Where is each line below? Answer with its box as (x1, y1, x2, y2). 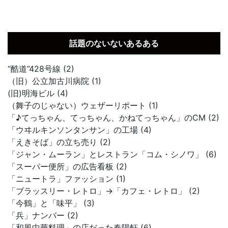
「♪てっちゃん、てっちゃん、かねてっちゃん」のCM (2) (8, 112, 219, 123)
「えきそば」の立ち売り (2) (8, 137, 111, 147)
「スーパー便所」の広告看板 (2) (8, 161, 127, 172)
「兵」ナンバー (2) (8, 210, 78, 220)
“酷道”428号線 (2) (8, 64, 74, 74)
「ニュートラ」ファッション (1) (8, 174, 126, 184)
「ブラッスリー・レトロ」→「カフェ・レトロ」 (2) (8, 186, 200, 196)
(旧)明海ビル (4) (8, 88, 68, 98)
